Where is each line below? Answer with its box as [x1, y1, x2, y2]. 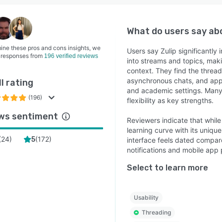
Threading [141, 209, 171, 216]
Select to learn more [126, 163, 208, 172]
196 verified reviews [44, 53, 98, 59]
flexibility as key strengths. [126, 96, 214, 105]
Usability [133, 194, 159, 201]
